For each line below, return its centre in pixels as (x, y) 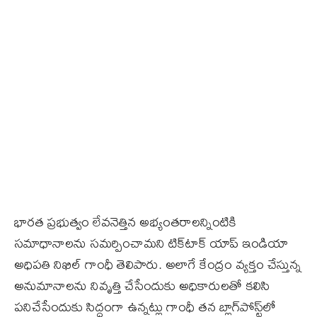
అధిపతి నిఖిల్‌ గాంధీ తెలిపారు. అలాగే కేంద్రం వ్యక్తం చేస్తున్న (158, 264)
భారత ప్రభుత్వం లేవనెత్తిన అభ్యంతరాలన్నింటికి (125, 221)
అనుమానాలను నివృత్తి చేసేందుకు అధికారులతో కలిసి (142, 285)
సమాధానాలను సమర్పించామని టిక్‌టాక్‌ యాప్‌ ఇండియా (151, 243)
